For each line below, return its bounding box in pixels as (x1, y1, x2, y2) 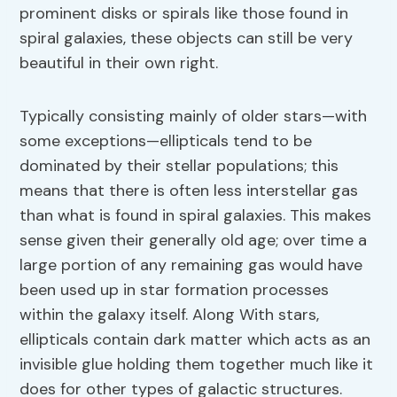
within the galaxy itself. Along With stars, (19, 304, 320, 326)
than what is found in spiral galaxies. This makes (19, 205, 372, 227)
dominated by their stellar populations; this (19, 155, 339, 177)
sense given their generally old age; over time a (19, 230, 368, 252)
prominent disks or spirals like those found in (19, 3, 349, 25)
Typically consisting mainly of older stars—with (19, 105, 368, 128)
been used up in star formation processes (19, 279, 330, 301)
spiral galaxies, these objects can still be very (19, 27, 354, 50)
